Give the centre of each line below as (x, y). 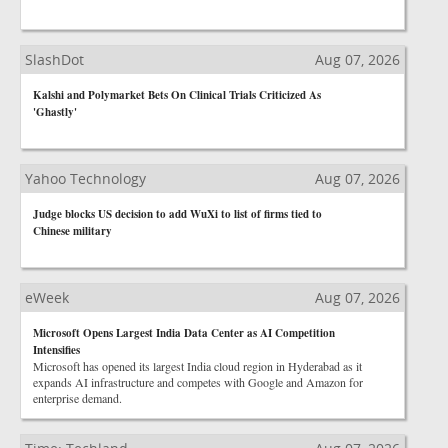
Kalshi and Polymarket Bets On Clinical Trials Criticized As (177, 95)
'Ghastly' (55, 112)
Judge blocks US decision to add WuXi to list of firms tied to (177, 214)
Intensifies (56, 350)
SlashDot (54, 59)
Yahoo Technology (85, 178)
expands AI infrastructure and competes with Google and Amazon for (198, 382)
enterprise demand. (77, 398)
